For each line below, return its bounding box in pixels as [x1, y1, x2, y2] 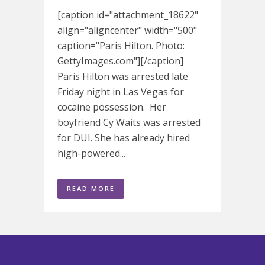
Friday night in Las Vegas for [57, 85, 184, 98]
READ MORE [67, 183, 115, 193]
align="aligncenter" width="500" [57, 23, 197, 37]
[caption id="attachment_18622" [57, 8, 198, 21]
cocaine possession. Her [57, 100, 166, 114]
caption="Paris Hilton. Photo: [57, 38, 185, 52]
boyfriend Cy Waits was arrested [57, 115, 201, 129]
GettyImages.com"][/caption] [57, 54, 183, 67]
